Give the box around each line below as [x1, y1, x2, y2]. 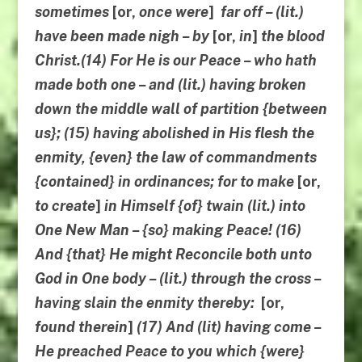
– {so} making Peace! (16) [128, 221, 301, 239]
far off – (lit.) [220, 3, 304, 21]
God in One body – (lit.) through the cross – [34, 270, 321, 288]
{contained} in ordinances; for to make [34, 173, 297, 191]
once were [138, 3, 208, 21]
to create [34, 197, 95, 215]
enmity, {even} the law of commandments [34, 149, 317, 166]
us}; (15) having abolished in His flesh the [34, 124, 314, 142]
